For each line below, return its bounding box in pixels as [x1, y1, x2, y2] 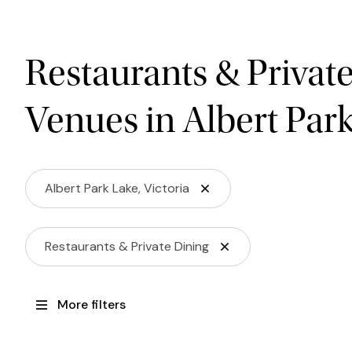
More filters [57, 295, 126, 313]
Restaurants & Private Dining [45, 237, 209, 255]
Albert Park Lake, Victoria [45, 179, 189, 196]
